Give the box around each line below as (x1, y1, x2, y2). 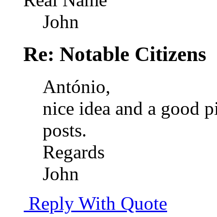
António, (43, 76, 110, 97)
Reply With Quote (24, 192, 167, 214)
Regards (43, 141, 105, 162)
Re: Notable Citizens (23, 42, 206, 65)
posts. (43, 119, 87, 140)
